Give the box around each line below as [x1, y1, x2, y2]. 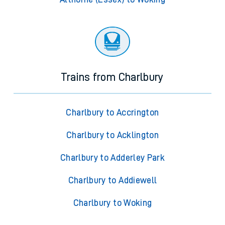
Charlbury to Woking [73, 198, 152, 208]
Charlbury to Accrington [66, 108, 159, 118]
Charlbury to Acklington [66, 131, 159, 140]
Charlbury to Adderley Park [60, 153, 165, 163]
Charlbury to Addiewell [68, 176, 157, 185]
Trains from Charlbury [61, 72, 164, 83]
